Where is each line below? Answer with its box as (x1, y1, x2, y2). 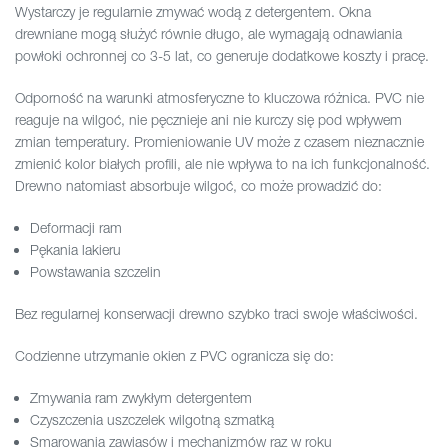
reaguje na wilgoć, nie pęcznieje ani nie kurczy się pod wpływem (15, 111, 402, 129)
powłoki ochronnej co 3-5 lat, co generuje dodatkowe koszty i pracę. (15, 47, 429, 65)
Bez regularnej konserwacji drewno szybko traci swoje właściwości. (15, 305, 418, 323)
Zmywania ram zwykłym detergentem (30, 389, 252, 407)
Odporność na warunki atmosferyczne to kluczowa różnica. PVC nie (15, 89, 424, 107)
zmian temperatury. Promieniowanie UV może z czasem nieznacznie (15, 133, 424, 151)
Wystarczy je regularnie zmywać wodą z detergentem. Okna (15, 3, 371, 21)
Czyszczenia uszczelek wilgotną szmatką (30, 411, 274, 429)
